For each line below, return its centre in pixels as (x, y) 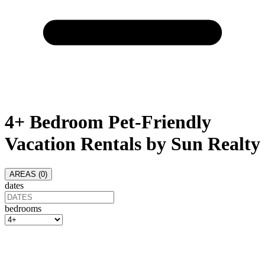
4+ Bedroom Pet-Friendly (108, 122)
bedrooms (23, 208)
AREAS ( (25, 174)
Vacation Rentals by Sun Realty (132, 144)
